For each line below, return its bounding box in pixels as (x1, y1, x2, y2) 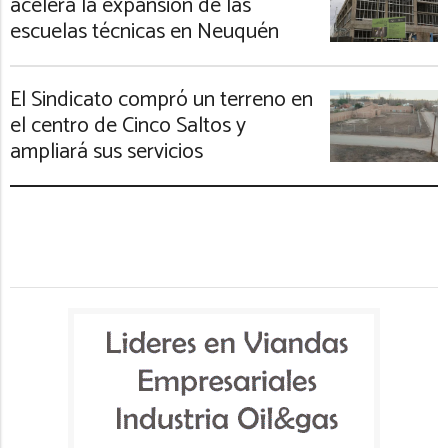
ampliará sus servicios (10, 134, 203, 171)
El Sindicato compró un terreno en (10, 82, 313, 119)
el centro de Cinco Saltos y (10, 108, 246, 145)
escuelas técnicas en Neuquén (10, 14, 279, 51)
